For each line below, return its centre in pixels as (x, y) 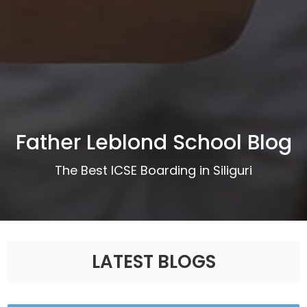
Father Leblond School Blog (153, 143)
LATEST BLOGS (153, 262)
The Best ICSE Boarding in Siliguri (153, 170)
